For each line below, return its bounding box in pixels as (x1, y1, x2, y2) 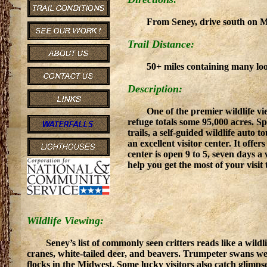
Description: (128, 83, 182, 95)
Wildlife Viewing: (27, 215, 104, 226)
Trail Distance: (128, 38, 194, 51)
